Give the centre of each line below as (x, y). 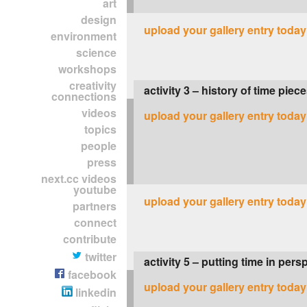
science (96, 52)
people (99, 146)
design (99, 20)
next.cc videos (79, 179)
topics (100, 129)
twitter (99, 257)
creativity (93, 85)
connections (84, 96)
